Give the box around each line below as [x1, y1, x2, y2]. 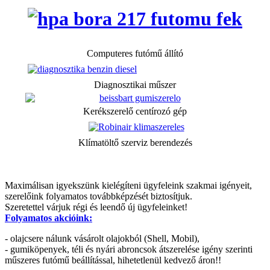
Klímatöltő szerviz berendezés [78, 137, 192, 148]
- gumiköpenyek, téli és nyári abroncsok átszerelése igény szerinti [5, 243, 253, 254]
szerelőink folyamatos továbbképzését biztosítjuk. [5, 190, 192, 201]
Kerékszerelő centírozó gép [83, 105, 187, 116]
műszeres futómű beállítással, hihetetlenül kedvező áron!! [5, 254, 221, 265]
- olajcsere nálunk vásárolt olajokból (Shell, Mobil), [5, 233, 199, 243]
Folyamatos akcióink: [5, 212, 92, 223]
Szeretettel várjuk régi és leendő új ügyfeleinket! [5, 201, 187, 212]
